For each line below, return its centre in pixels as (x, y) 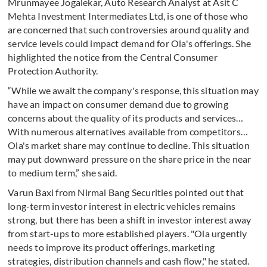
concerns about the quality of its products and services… (126, 118)
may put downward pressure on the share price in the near (130, 159)
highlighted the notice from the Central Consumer (113, 57)
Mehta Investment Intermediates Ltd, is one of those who (128, 16)
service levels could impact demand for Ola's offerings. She (130, 44)
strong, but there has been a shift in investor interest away (130, 220)
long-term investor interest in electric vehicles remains (122, 206)
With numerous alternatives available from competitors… (128, 132)
